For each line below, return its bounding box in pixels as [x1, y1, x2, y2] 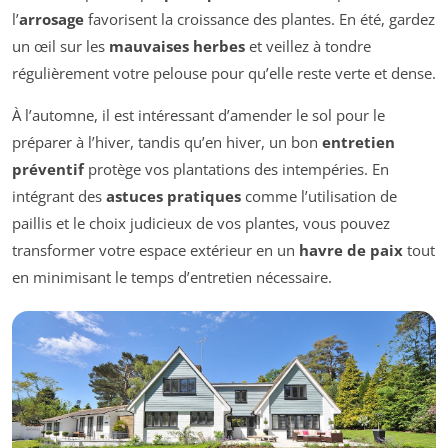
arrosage [19, 9, 84, 30]
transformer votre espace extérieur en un [12, 240, 299, 261]
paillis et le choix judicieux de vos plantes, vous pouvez [12, 213, 390, 234]
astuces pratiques [106, 186, 241, 207]
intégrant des [12, 186, 106, 207]
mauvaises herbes [109, 36, 245, 57]
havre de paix [299, 240, 403, 261]
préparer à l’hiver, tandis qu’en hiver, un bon [12, 132, 322, 153]
